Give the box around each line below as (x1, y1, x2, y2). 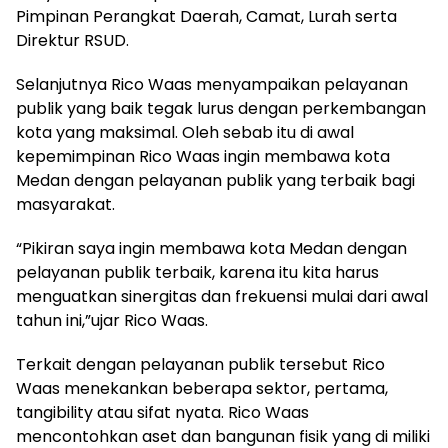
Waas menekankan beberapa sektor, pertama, (16, 376, 388, 400)
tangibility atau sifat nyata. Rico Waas (16, 400, 309, 424)
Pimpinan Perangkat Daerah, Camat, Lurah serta (16, 4, 397, 28)
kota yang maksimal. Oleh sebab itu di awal (16, 120, 354, 144)
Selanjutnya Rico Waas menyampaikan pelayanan (16, 72, 408, 96)
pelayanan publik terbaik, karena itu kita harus (16, 260, 379, 284)
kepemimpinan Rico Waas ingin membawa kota (16, 144, 390, 168)
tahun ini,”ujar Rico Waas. (16, 308, 208, 332)
